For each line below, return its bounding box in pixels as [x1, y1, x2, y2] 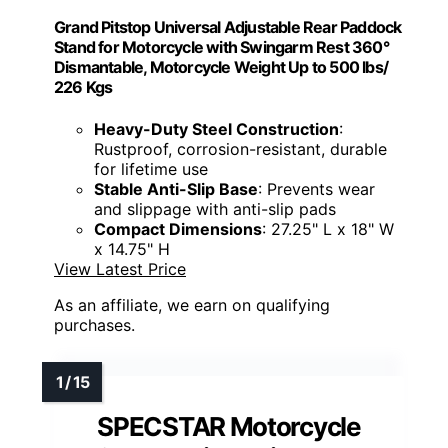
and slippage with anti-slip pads [94, 198, 336, 219]
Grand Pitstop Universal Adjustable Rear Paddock [54, 17, 402, 38]
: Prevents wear [258, 178, 375, 199]
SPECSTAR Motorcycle [97, 410, 361, 442]
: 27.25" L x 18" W [262, 218, 394, 239]
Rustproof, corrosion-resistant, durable [94, 138, 387, 159]
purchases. [54, 314, 135, 335]
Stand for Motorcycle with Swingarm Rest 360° [54, 37, 389, 58]
